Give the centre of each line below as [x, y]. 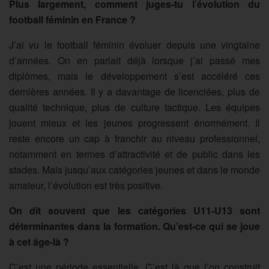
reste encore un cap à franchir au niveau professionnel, [134, 138]
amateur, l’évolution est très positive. [86, 185]
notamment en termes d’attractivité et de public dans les [134, 154]
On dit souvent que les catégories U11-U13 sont [134, 210]
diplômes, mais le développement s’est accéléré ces [134, 76]
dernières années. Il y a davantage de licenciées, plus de [134, 91]
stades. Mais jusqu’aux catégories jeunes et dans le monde [134, 169]
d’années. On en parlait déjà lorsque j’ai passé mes [134, 60]
